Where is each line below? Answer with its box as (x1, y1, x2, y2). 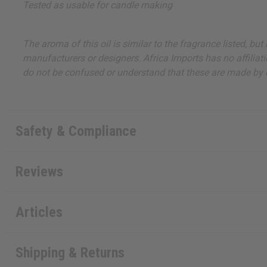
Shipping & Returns (15, 244, 125, 262)
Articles (15, 203, 63, 221)
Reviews (15, 163, 63, 180)
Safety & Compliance (15, 122, 136, 139)
